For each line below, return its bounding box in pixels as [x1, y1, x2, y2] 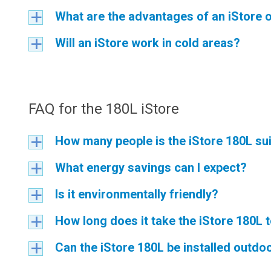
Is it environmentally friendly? [55, 187, 218, 201]
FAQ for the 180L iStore [28, 100, 179, 117]
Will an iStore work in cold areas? [55, 36, 240, 50]
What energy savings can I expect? [55, 160, 247, 175]
